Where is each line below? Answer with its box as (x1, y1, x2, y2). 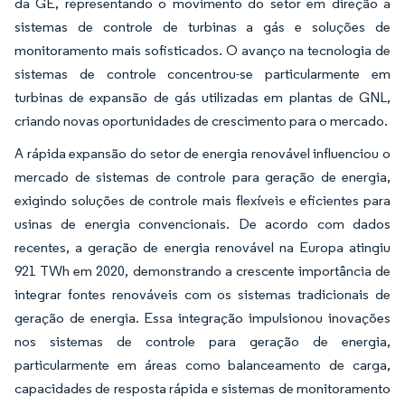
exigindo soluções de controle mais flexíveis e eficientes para (14, 192, 391, 209)
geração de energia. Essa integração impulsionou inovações (14, 309, 391, 326)
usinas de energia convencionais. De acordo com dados (14, 215, 391, 232)
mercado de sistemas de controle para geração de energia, (14, 168, 391, 185)
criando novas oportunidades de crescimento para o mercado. (14, 112, 388, 129)
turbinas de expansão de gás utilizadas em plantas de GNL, (14, 89, 391, 106)
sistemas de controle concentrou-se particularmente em (14, 65, 391, 82)
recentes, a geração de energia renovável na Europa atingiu (14, 239, 391, 256)
